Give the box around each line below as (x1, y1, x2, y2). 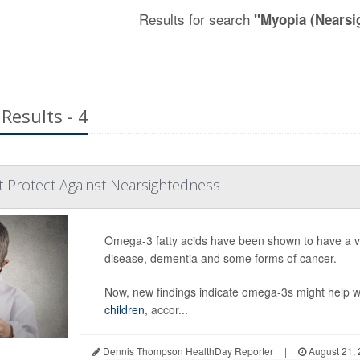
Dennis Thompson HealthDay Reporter (100, 344, 273, 358)
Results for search (139, 9, 255, 29)
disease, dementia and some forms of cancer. (104, 250, 337, 266)
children (104, 301, 145, 317)
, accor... (144, 301, 188, 317)
